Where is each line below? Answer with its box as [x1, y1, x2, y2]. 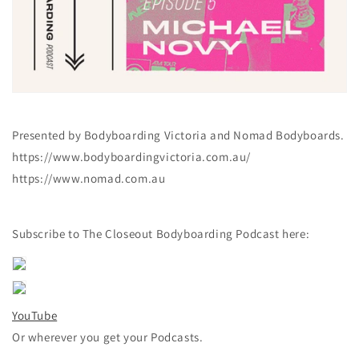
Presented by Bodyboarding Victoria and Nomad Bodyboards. [12, 127, 345, 143]
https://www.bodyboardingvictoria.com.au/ [12, 149, 252, 164]
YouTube [12, 308, 58, 323]
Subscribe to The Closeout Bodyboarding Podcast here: [12, 226, 310, 241]
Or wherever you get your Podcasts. [12, 329, 204, 345]
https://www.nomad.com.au [12, 171, 166, 186]
